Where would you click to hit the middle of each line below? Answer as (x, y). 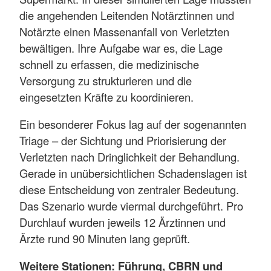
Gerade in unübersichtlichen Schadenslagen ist (133, 173)
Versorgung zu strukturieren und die (106, 80)
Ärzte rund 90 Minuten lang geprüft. (105, 239)
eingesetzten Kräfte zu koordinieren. (106, 96)
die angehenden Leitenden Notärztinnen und (127, 15)
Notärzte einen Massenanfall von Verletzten (124, 31)
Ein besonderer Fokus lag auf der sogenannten (133, 124)
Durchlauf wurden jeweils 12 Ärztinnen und (122, 222)
